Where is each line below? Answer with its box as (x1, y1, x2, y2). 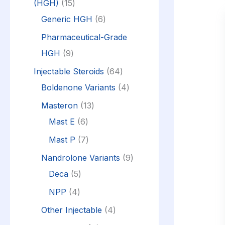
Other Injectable (41, 204, 102, 215)
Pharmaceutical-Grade (41, 32, 127, 42)
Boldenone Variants (41, 82, 116, 92)
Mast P (49, 134, 75, 145)
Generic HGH (41, 14, 92, 24)
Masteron (41, 100, 78, 110)
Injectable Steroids (34, 66, 104, 76)
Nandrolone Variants (41, 152, 120, 163)
